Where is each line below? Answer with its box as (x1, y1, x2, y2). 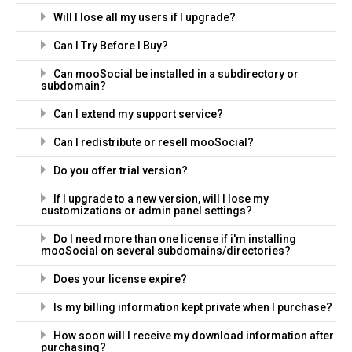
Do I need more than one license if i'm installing (53, 233, 296, 245)
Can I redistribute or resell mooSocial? (53, 136, 254, 148)
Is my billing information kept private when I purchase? (53, 301, 332, 313)
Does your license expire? (53, 273, 187, 285)
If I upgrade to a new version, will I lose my (53, 192, 269, 205)
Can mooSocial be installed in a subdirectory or (53, 68, 299, 80)
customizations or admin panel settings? (41, 204, 252, 217)
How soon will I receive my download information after (53, 329, 334, 342)
